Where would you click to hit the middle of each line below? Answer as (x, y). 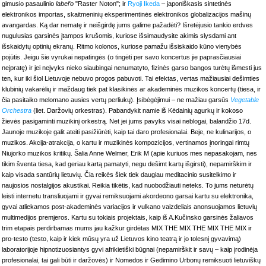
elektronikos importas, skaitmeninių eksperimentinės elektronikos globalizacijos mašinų (126, 14)
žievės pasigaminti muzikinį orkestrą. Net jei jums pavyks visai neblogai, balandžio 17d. (126, 121)
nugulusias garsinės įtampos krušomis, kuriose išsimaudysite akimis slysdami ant (119, 36)
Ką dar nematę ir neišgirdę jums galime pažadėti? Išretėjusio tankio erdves (145, 25)
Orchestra (17, 110)
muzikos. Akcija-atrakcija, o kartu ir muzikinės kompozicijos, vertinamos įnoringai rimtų (126, 142)
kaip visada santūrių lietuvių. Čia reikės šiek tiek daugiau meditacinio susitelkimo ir (119, 175)
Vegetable (245, 100)
